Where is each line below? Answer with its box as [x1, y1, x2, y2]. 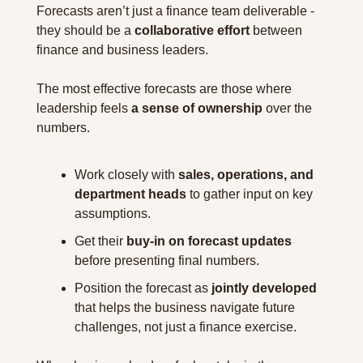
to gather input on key [186, 187, 313, 201]
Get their [75, 234, 126, 248]
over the [263, 101, 312, 115]
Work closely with [75, 168, 178, 181]
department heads [75, 187, 186, 201]
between [250, 23, 302, 37]
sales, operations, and [178, 168, 314, 181]
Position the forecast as [75, 281, 211, 295]
